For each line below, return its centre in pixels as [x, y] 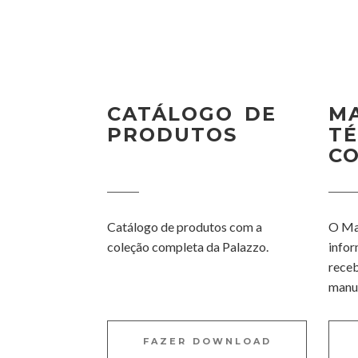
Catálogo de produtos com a [185, 227]
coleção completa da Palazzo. [188, 247]
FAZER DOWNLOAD [207, 341]
